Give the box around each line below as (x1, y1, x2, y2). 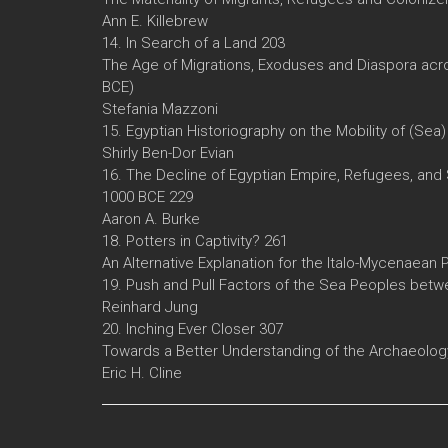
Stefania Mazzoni (102, 99, 218, 118)
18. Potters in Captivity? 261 (102, 231, 288, 250)
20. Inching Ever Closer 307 (102, 319, 283, 338)
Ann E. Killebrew (102, 11, 208, 30)
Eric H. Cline (102, 363, 182, 382)
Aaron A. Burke (102, 209, 200, 228)
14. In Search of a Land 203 (102, 33, 285, 52)
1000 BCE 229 (102, 187, 193, 206)
